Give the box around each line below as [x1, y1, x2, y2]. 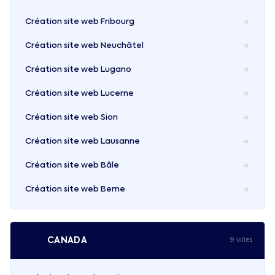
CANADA [47, 236, 88, 245]
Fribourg [101, 18, 134, 26]
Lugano [101, 66, 131, 74]
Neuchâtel [101, 42, 144, 50]
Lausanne [101, 137, 140, 145]
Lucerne [101, 90, 134, 98]
